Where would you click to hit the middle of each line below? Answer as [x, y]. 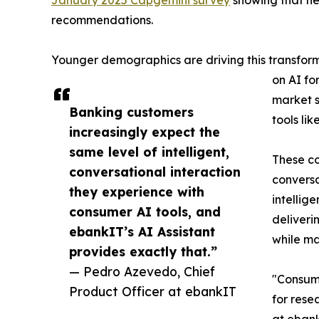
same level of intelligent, [149, 152]
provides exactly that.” [143, 251]
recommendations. [102, 20]
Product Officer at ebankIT [153, 291]
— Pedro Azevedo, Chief [142, 271]
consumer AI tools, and [145, 211]
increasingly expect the [145, 132]
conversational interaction [155, 172]
